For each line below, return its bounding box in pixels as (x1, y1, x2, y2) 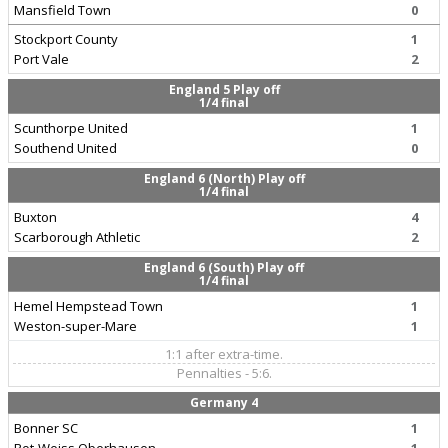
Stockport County (14, 30, 118, 48)
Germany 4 (190, 394, 258, 411)
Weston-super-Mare (14, 317, 137, 335)
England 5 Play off (168, 81, 280, 98)
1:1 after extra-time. (165, 345, 283, 363)
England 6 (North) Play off (143, 170, 305, 187)
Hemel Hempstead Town (14, 297, 163, 315)
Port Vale (14, 50, 69, 68)
